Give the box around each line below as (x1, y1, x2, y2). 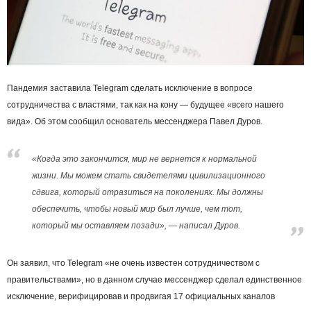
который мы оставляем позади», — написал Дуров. (32, 220, 240, 230)
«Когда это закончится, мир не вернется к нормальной (32, 153, 257, 164)
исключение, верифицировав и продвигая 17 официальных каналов (7, 291, 275, 301)
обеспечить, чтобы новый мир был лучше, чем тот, (32, 203, 242, 214)
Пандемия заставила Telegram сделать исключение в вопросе (7, 83, 253, 93)
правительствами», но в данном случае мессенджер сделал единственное (7, 274, 302, 285)
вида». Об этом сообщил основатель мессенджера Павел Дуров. (7, 116, 262, 126)
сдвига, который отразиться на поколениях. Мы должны (32, 187, 263, 197)
